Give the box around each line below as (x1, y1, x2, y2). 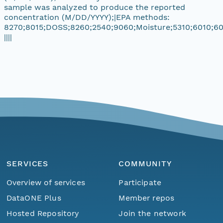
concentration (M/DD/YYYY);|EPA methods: (4, 12, 170, 22)
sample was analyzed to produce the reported (4, 2, 185, 12)
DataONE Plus (6, 193, 61, 203)
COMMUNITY (118, 159, 172, 169)
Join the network (118, 208, 186, 218)
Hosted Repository (6, 208, 79, 218)
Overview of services (6, 177, 85, 187)
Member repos (118, 193, 175, 203)
